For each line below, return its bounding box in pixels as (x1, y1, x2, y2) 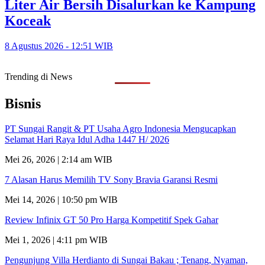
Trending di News (5, 71, 72, 82)
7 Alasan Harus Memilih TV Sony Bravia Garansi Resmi (5, 174, 218, 185)
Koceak (5, 12, 51, 28)
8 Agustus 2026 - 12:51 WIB (5, 40, 113, 51)
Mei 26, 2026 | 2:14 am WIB (5, 154, 112, 164)
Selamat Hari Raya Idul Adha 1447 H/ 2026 (5, 134, 169, 144)
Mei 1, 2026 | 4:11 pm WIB (5, 234, 108, 245)
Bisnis (5, 95, 41, 111)
